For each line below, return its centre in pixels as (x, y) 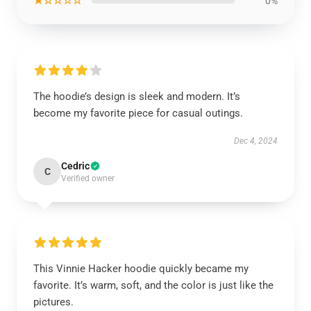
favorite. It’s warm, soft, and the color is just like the (153, 286)
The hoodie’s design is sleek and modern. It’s (137, 97)
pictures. (53, 302)
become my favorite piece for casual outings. (138, 114)
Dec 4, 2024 (256, 141)
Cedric (75, 166)
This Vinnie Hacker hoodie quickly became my (141, 269)
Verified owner (88, 179)
